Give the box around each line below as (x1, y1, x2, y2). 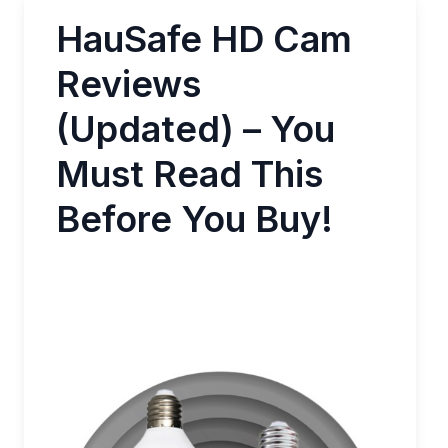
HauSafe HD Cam (56, 17, 352, 61)
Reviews (56, 62, 201, 106)
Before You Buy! (56, 197, 333, 241)
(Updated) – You (56, 107, 335, 151)
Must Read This (56, 152, 323, 196)
